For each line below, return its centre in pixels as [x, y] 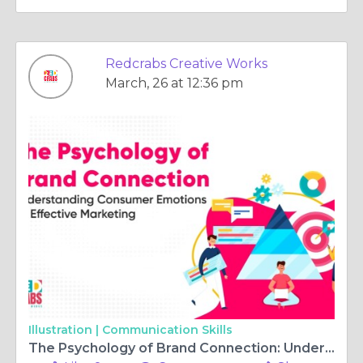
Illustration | [65, 330]
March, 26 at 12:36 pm [174, 83]
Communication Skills [167, 330]
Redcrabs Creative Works [186, 64]
